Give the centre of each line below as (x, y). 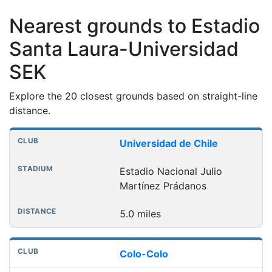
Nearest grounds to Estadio (134, 25)
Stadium (72, 142)
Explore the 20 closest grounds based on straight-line (133, 96)
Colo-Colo (144, 253)
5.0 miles (140, 213)
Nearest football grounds (66, 134)
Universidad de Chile (168, 144)
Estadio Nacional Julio (171, 172)
